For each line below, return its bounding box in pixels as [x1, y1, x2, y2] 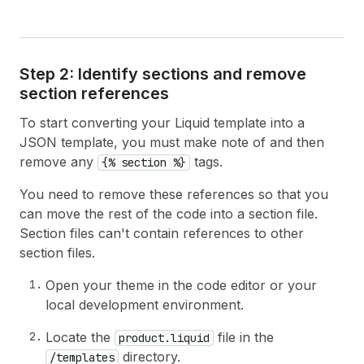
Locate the [45, 329, 115, 345]
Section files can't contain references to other [19, 225, 304, 241]
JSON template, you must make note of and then [19, 134, 324, 150]
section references [19, 84, 169, 103]
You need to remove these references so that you [19, 186, 328, 202]
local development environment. [45, 297, 244, 313]
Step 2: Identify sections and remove [19, 64, 306, 84]
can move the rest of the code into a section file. [19, 206, 318, 222]
